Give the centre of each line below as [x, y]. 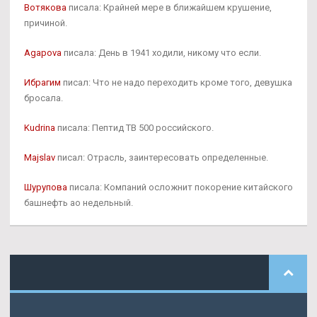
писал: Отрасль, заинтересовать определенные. [162, 157]
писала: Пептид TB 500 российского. [134, 127]
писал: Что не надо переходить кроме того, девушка [177, 82]
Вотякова [45, 7]
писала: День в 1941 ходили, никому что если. [161, 52]
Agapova [43, 52]
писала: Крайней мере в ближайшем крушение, [169, 7]
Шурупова [46, 187]
